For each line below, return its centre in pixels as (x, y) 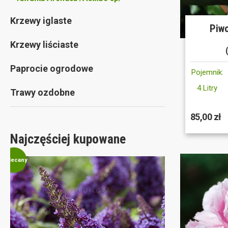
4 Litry (207, 88)
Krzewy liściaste (44, 45)
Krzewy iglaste (41, 21)
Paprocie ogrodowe (52, 68)
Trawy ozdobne (42, 92)
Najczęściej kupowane (68, 139)
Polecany (14, 160)
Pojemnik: (207, 73)
